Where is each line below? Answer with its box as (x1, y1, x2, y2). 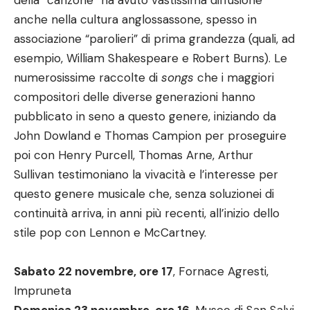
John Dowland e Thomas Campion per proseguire (14, 128, 286, 144)
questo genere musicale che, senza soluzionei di (14, 186, 274, 202)
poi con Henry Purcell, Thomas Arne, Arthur (14, 147, 253, 163)
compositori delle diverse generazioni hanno (14, 89, 255, 105)
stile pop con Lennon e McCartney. (14, 225, 206, 241)
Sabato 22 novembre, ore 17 (14, 264, 173, 280)
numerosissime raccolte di (14, 70, 161, 86)
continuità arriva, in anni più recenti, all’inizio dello (14, 206, 280, 221)
